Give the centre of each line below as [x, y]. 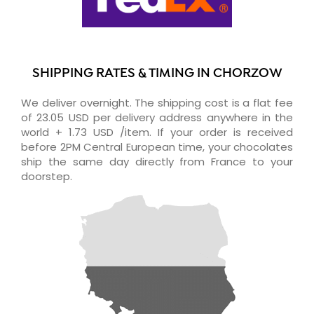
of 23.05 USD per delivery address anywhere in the [157, 117]
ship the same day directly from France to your [157, 161]
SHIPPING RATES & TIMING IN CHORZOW [157, 74]
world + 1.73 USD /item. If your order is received [157, 132]
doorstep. [47, 176]
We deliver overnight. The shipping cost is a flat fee [157, 102]
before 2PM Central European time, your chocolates [157, 146]
